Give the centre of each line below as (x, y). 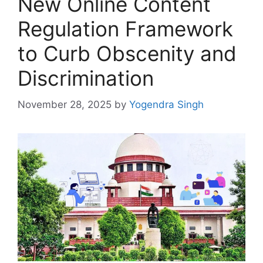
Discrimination (86, 78)
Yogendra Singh (166, 104)
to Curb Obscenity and (127, 54)
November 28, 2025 (65, 104)
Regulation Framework (125, 29)
